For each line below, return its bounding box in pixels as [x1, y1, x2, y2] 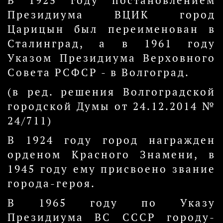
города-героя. [7, 177, 96, 190]
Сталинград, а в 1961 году [7, 37, 216, 50]
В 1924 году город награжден [7, 133, 216, 147]
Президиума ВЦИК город [7, 8, 216, 21]
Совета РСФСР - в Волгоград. [7, 66, 190, 79]
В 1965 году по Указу [7, 196, 216, 210]
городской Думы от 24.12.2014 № [7, 100, 216, 113]
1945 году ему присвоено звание [7, 162, 216, 176]
